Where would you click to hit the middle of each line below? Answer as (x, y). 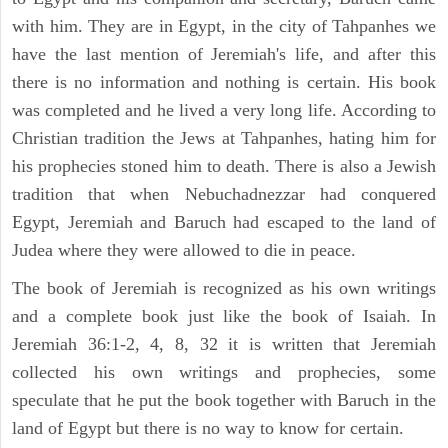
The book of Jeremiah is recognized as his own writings (224, 288)
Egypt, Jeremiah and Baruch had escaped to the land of (224, 222)
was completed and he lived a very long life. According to (224, 110)
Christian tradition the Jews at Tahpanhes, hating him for (224, 138)
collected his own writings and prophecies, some (224, 372)
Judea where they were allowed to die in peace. (184, 250)
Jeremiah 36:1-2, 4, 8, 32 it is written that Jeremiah (224, 344)
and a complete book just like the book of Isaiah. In (224, 316)
